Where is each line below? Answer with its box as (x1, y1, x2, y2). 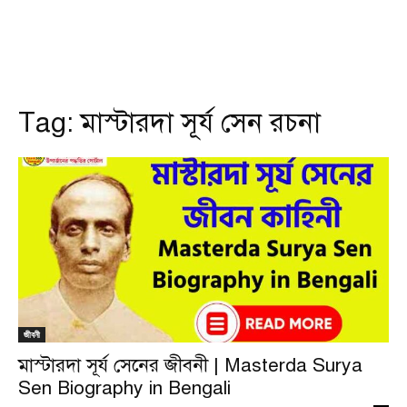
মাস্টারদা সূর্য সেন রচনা (81, 105, 321, 140)
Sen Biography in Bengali (18, 376, 231, 400)
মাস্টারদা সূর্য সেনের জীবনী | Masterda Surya (18, 353, 362, 377)
